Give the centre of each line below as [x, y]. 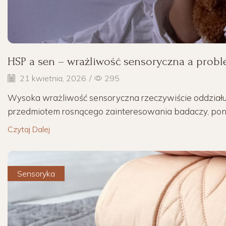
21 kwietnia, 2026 [52, 78]
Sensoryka [36, 174]
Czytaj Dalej [29, 129]
